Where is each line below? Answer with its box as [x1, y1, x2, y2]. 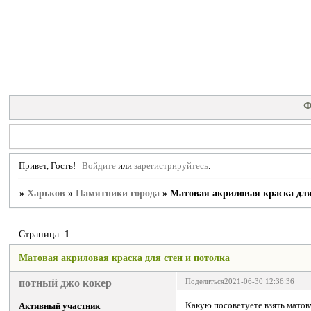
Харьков [27, 188, 66, 199]
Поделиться [185, 276, 225, 285]
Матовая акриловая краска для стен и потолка [19, 252, 230, 263]
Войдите [82, 160, 117, 171]
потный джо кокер [19, 276, 112, 290]
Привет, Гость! [19, 160, 76, 171]
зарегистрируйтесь [134, 160, 209, 171]
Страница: [19, 228, 65, 239]
